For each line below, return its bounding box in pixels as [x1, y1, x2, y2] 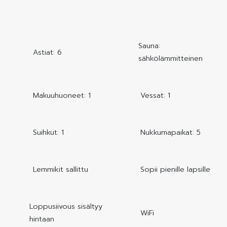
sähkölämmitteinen [138, 53, 203, 64]
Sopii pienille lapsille [140, 164, 210, 175]
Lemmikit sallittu [33, 164, 88, 175]
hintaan [29, 213, 54, 225]
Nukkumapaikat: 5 [140, 127, 201, 138]
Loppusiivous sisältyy [29, 201, 102, 212]
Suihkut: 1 [33, 127, 64, 138]
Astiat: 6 [33, 46, 62, 58]
